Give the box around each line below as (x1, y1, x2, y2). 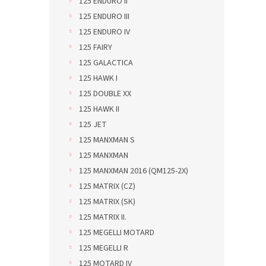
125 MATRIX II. (79, 211, 126, 223)
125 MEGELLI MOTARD (79, 227, 154, 239)
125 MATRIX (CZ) (79, 180, 135, 192)
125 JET (79, 119, 107, 131)
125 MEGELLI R (79, 242, 128, 254)
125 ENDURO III (79, 11, 129, 23)
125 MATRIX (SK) (79, 196, 135, 208)
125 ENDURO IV (79, 26, 130, 38)
